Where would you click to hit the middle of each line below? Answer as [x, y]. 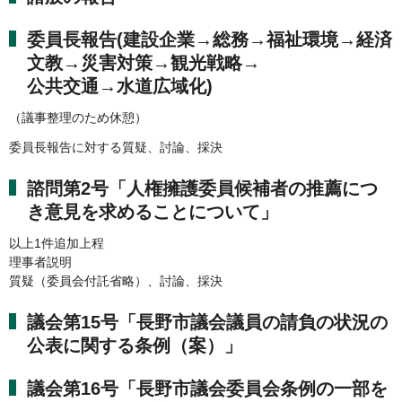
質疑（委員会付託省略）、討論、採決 [116, 280]
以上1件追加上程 [57, 243]
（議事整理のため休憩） [78, 118]
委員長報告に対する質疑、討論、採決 [116, 147]
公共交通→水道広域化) [120, 87]
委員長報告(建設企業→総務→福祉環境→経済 [210, 40]
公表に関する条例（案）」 [135, 345]
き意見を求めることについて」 [153, 211]
